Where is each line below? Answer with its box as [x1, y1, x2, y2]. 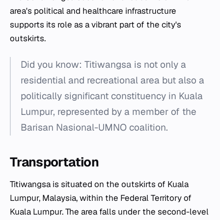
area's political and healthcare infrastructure [10, 5, 176, 16]
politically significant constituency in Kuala [21, 89, 203, 102]
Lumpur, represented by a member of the [21, 105, 196, 118]
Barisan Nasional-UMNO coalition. [21, 121, 168, 134]
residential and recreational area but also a [21, 74, 204, 86]
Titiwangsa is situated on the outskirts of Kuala [10, 178, 189, 190]
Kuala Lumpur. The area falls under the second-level [10, 206, 209, 217]
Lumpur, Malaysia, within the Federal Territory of [10, 192, 192, 203]
